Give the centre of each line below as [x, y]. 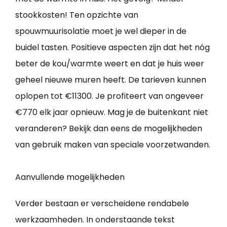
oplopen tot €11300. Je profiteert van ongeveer [109, 96]
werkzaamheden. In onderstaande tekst [95, 220]
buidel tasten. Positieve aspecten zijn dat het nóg [112, 48]
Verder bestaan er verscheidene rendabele [102, 204]
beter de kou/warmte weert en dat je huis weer [110, 64]
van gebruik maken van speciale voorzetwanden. [113, 145]
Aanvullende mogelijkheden [70, 177]
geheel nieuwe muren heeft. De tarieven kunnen [111, 80]
